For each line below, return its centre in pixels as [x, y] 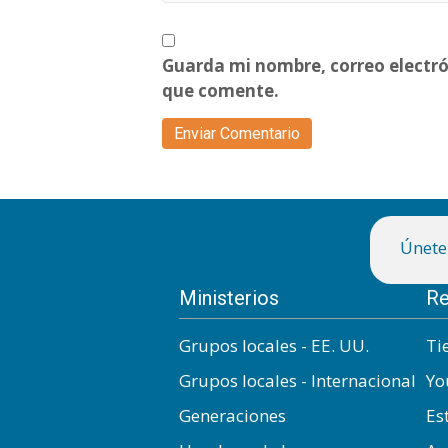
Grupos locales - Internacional [297, 380]
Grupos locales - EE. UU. [274, 345]
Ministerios [229, 297]
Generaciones [232, 415]
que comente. [220, 90]
